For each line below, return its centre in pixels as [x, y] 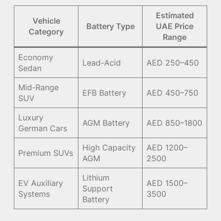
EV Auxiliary [41, 183]
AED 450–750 [173, 92]
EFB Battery [105, 92]
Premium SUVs [46, 153]
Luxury [31, 117]
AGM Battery [106, 123]
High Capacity [109, 147]
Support [98, 188]
